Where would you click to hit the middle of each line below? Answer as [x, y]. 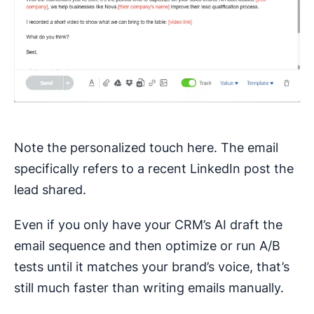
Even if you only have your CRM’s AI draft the [148, 224]
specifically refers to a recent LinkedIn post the [154, 168]
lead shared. [50, 189]
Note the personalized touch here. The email [146, 147]
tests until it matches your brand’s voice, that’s [152, 266]
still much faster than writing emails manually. [149, 287]
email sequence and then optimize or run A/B [147, 245]
